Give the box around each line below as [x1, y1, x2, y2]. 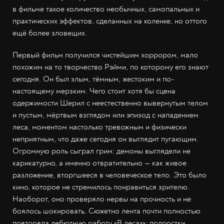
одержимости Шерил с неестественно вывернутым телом [12, 97, 208, 108]
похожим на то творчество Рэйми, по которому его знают [12, 61, 208, 72]
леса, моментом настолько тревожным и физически [12, 121, 186, 132]
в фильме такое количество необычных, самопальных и [12, 3, 199, 14]
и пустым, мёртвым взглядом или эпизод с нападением [12, 109, 198, 120]
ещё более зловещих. [12, 27, 87, 38]
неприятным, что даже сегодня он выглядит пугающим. [12, 133, 198, 144]
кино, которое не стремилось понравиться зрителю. [12, 181, 189, 192]
